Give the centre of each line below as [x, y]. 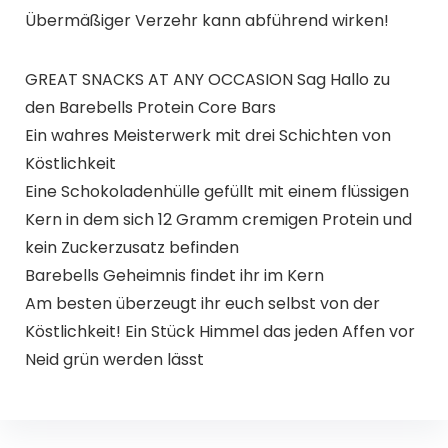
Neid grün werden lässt [114, 359]
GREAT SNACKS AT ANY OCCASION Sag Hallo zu [207, 79]
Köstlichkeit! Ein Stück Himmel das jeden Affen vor [219, 331]
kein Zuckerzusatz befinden [131, 247]
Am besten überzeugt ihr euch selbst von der [202, 303]
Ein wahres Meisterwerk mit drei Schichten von [207, 135]
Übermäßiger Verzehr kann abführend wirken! [206, 20]
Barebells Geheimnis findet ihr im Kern [174, 275]
